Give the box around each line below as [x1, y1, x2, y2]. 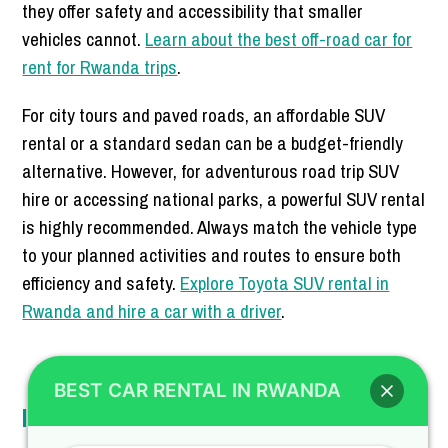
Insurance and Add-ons [22, 401, 254, 436]
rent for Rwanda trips [22, 54, 178, 81]
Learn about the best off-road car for [145, 26, 413, 53]
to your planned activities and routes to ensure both [22, 242, 402, 269]
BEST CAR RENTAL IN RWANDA [54, 379, 341, 402]
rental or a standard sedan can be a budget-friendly [22, 130, 404, 157]
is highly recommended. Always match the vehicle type [22, 214, 418, 241]
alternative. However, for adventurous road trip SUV [22, 158, 400, 185]
